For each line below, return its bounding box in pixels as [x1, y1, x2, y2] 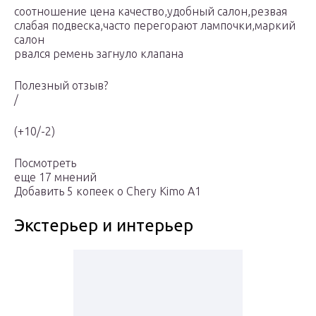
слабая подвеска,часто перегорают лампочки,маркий [14, 19, 296, 32]
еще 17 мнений [14, 171, 97, 184]
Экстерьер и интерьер [14, 216, 193, 236]
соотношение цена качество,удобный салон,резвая [14, 5, 287, 18]
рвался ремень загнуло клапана [14, 47, 183, 61]
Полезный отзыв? [14, 79, 108, 92]
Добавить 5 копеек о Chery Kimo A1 [14, 185, 201, 198]
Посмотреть [14, 157, 76, 170]
